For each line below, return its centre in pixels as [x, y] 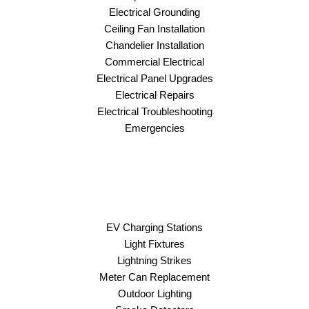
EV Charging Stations [154, 227]
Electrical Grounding [154, 12]
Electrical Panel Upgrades [154, 78]
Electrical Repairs [154, 94]
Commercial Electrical [154, 61]
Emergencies [154, 128]
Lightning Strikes [154, 260]
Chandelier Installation [154, 45]
